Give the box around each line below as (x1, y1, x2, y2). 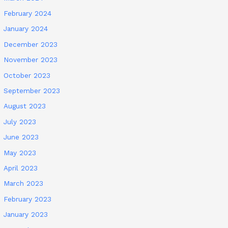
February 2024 (4, 9, 52, 17)
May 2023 (4, 148, 37, 157)
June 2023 (4, 133, 39, 141)
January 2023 (4, 210, 48, 219)
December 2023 (4, 40, 58, 48)
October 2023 (4, 71, 51, 79)
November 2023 (4, 55, 58, 64)
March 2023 (4, 179, 44, 188)
